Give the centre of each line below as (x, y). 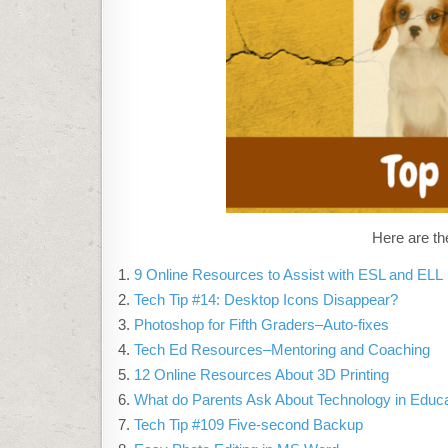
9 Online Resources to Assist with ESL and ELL (288, 274)
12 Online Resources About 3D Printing (261, 374)
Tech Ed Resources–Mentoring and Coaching (282, 349)
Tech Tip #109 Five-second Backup (248, 424)
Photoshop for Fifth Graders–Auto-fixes (261, 324)
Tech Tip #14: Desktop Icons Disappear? (266, 299)
